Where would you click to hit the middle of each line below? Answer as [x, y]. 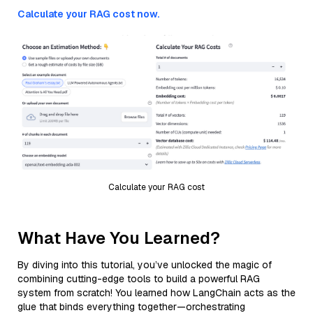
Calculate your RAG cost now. [88, 14]
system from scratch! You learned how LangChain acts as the [156, 292]
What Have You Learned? [119, 238]
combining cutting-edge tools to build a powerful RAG [139, 278]
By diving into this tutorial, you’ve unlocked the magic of [145, 264]
